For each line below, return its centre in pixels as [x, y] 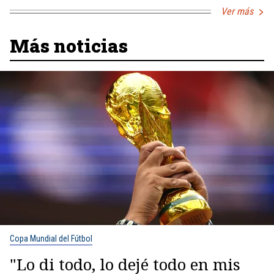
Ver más [237, 11]
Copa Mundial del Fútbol [51, 239]
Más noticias [69, 46]
